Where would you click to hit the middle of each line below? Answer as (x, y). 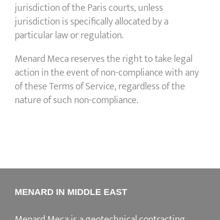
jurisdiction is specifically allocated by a (92, 22)
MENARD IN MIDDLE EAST (71, 192)
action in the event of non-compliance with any (107, 73)
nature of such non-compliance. (77, 100)
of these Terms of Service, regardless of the (100, 87)
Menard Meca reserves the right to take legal (104, 59)
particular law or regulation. (69, 36)
